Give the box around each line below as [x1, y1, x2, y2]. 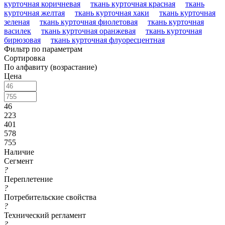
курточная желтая [4, 9, 65, 18]
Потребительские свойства [4, 193, 96, 202]
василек [4, 27, 31, 36]
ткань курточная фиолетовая [40, 18, 138, 27]
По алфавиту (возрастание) [4, 63, 97, 72]
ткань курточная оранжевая [41, 27, 136, 36]
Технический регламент [4, 211, 86, 220]
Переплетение [4, 175, 53, 184]
